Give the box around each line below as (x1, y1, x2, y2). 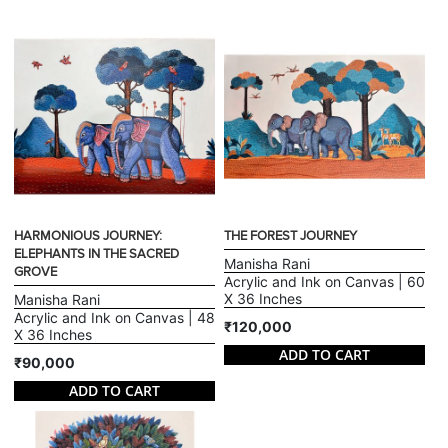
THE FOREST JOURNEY (224, 228, 357, 245)
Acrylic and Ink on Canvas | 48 (14, 309, 216, 327)
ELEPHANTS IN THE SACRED (14, 246, 180, 263)
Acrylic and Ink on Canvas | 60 (224, 273, 425, 291)
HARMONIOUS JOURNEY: (14, 228, 163, 245)
